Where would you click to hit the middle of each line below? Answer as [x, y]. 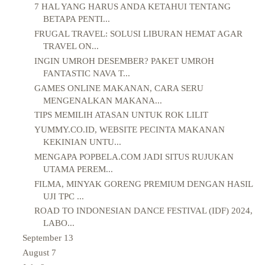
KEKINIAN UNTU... [82, 142]
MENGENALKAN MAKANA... [102, 100]
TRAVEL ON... [71, 46]
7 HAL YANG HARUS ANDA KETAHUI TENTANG [132, 7]
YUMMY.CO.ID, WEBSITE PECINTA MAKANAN [129, 130]
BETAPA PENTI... [76, 19]
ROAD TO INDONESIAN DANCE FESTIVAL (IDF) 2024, [143, 211]
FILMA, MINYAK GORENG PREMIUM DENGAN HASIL [143, 184]
